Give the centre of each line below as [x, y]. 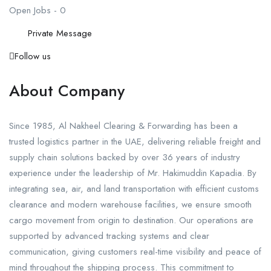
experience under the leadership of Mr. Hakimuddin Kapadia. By [133, 173]
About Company [67, 91]
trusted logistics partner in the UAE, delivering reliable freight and [135, 142]
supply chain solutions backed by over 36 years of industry [125, 158]
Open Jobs [30, 11]
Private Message [60, 34]
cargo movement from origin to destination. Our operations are [131, 220]
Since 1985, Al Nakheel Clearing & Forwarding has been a [123, 126]
